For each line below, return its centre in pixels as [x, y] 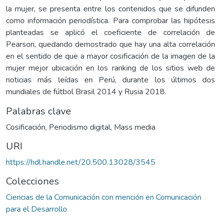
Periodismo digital [80, 127]
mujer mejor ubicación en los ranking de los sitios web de [110, 68]
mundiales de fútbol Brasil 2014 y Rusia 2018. [86, 92]
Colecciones [33, 181]
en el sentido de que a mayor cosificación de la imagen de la [110, 56]
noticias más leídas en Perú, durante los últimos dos [110, 80]
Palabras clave [38, 111]
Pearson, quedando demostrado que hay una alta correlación [110, 44]
